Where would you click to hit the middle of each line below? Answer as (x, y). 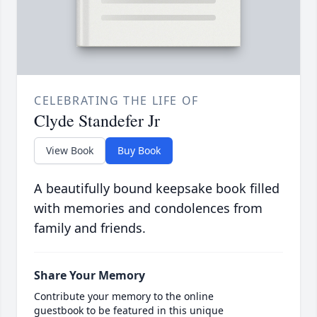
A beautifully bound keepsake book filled (157, 189)
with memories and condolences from (148, 208)
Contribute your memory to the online (124, 296)
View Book (70, 151)
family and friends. (90, 228)
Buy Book (139, 151)
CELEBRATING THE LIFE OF (116, 101)
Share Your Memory (90, 276)
